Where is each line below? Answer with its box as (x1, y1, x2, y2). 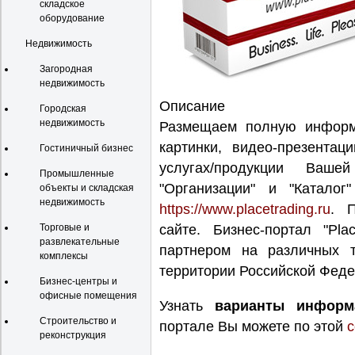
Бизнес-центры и (40, 276, 117, 287)
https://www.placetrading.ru (159, 201, 330, 217)
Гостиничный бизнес (40, 143, 133, 154)
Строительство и (40, 315, 116, 326)
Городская (40, 103, 86, 114)
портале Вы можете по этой (159, 319, 347, 334)
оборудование (40, 13, 105, 24)
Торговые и (40, 222, 90, 233)
